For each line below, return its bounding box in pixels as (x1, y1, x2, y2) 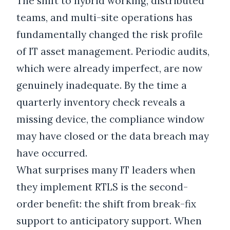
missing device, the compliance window (16, 113, 204, 126)
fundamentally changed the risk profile (16, 28, 203, 41)
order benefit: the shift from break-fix (16, 198, 196, 210)
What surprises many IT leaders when (16, 164, 196, 177)
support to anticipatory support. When (16, 215, 202, 227)
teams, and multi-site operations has (16, 11, 193, 24)
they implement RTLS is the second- (16, 181, 188, 194)
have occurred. (16, 147, 87, 160)
